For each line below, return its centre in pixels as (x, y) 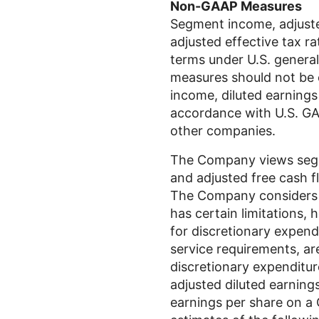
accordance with (223, 113)
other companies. (223, 131)
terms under (209, 59)
